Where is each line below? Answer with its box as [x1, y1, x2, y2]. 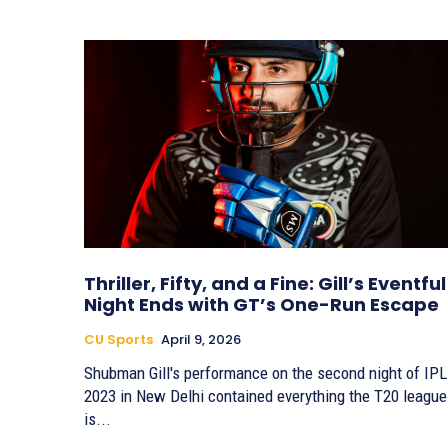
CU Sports [84, 330, 153, 350]
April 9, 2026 [161, 330, 241, 350]
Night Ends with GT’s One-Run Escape [84, 292, 439, 318]
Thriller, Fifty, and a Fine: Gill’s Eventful [84, 271, 446, 297]
